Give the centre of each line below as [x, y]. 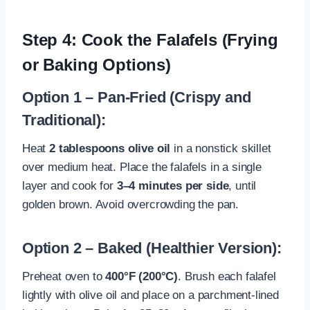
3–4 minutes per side [173, 185]
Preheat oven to [64, 276]
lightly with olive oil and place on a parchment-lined [151, 295]
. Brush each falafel [227, 276]
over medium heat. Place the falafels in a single [142, 167]
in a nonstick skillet [221, 148]
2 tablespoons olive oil [110, 148]
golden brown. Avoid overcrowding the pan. [131, 204]
